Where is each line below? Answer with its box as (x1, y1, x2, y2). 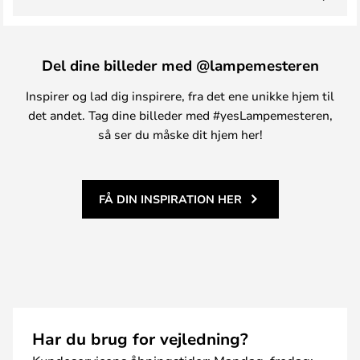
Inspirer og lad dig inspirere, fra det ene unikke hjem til (26, 88, 334, 104)
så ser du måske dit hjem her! (97, 126, 263, 142)
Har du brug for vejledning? (32, 328, 248, 350)
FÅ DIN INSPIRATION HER (98, 191, 242, 207)
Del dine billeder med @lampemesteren (41, 55, 319, 75)
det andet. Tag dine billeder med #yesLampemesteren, (27, 107, 333, 123)
